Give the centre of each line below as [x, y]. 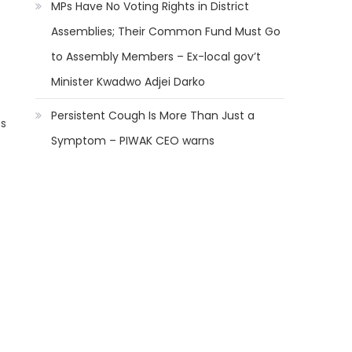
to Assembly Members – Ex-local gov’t [156, 57]
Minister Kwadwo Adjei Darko [128, 82]
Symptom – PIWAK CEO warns [133, 141]
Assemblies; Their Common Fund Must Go [166, 31]
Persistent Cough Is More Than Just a [153, 115]
